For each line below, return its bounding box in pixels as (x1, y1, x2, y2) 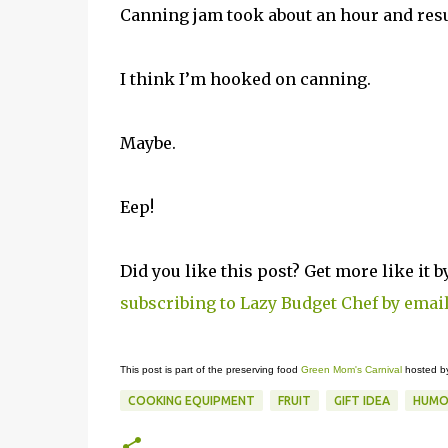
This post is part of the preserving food (119, 364, 301, 375)
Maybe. (119, 133, 176, 153)
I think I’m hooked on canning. (119, 69, 371, 89)
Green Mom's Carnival (300, 364, 402, 375)
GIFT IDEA (333, 394, 390, 407)
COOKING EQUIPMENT (127, 394, 255, 407)
